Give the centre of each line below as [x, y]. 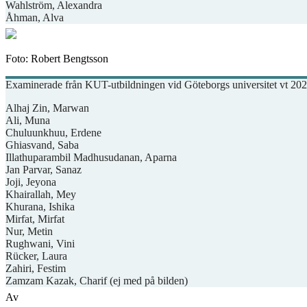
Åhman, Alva [35, 17]
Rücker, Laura [36, 256]
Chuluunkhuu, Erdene [53, 132]
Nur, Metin [29, 231]
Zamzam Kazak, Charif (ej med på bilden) [97, 280]
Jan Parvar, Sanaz [44, 169]
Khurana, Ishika [40, 206]
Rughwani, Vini [40, 243]
